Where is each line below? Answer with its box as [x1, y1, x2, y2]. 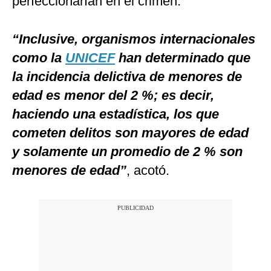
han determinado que [115, 50, 250, 66]
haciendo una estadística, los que [12, 106, 219, 122]
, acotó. [126, 163, 169, 178]
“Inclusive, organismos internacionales [12, 31, 255, 47]
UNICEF [65, 50, 115, 66]
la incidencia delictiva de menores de [12, 69, 242, 85]
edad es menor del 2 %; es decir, [12, 88, 214, 103]
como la [12, 50, 65, 66]
